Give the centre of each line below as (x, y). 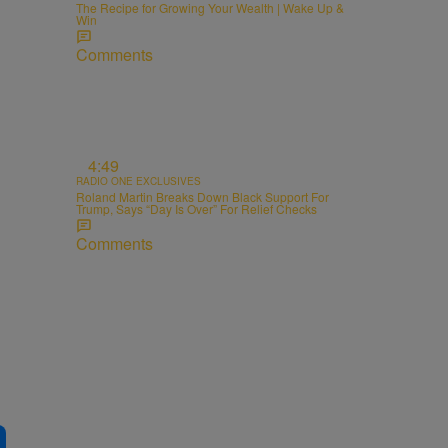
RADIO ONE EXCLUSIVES (138, 180)
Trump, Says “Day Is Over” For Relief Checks (196, 208)
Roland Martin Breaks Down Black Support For (202, 196)
